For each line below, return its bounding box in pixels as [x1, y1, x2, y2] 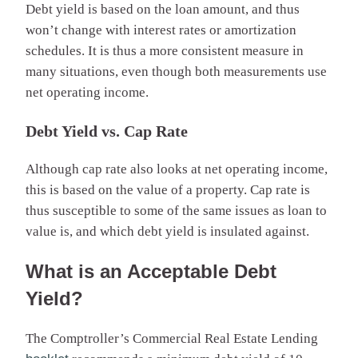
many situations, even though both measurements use [26, 63, 327, 79]
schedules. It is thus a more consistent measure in [26, 42, 304, 58]
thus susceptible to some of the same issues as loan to [26, 202, 327, 218]
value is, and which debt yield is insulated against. [26, 223, 309, 239]
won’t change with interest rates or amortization [26, 22, 296, 38]
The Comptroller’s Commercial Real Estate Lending [26, 330, 318, 346]
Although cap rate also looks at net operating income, [26, 161, 328, 177]
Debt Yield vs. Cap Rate [26, 121, 188, 140]
